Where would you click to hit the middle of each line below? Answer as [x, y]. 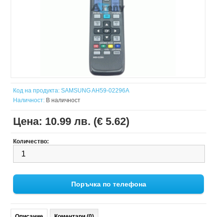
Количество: [31, 142]
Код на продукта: [37, 91]
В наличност [63, 101]
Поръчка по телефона [108, 184]
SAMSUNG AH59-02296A [95, 91]
